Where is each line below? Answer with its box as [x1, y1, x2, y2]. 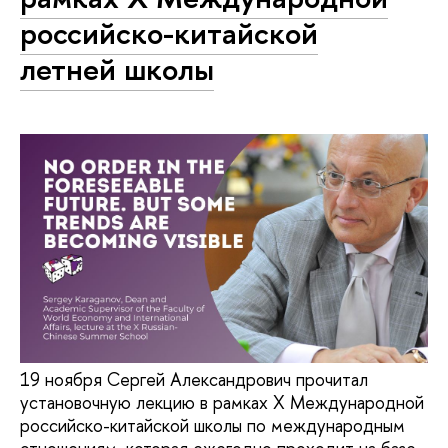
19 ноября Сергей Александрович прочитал [20, 366, 368, 392]
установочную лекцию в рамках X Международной [20, 389, 424, 415]
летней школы [20, 48, 214, 90]
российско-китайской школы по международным [20, 412, 405, 438]
